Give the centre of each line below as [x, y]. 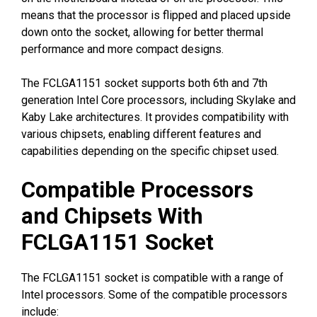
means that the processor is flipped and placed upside [156, 15]
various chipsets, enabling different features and [141, 134]
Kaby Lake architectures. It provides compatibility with [155, 117]
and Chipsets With [112, 216]
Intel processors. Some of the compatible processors [154, 294]
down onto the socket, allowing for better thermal [142, 32]
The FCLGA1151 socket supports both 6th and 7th [144, 83]
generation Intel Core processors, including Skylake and [158, 100]
